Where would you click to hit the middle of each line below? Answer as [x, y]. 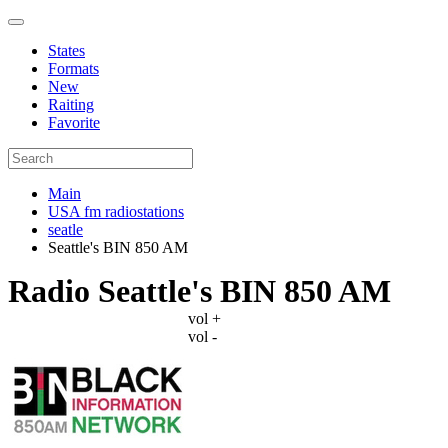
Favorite [74, 122]
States [66, 50]
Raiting [71, 104]
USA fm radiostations [116, 211]
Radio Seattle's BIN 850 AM [199, 291]
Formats [73, 68]
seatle [65, 229]
